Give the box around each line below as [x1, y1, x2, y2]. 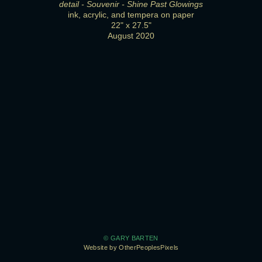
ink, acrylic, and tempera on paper [68, 10, 194, 19]
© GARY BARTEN [104, 235, 158, 242]
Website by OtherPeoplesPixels [83, 244, 179, 251]
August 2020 [108, 31, 154, 40]
